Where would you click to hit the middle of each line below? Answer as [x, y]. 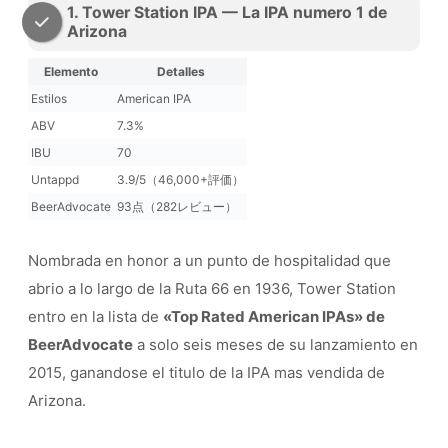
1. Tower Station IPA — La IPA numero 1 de [227, 12]
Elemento [71, 72]
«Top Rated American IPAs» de [274, 317]
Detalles [180, 72]
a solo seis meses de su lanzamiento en [275, 345]
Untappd [55, 180]
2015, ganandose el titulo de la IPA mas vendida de [206, 373]
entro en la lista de [95, 317]
